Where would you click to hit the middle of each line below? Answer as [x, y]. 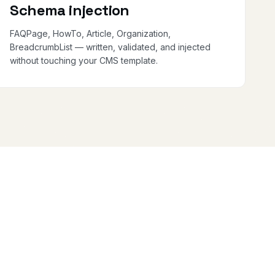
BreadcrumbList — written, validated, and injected [110, 47]
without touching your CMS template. [84, 60]
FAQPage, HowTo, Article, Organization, [91, 33]
